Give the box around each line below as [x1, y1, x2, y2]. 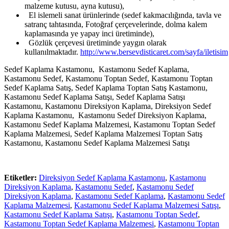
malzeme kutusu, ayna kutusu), [25, 2, 124, 11]
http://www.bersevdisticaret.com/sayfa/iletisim [80, 48, 228, 57]
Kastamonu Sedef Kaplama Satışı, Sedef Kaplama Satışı [4, 93, 185, 102]
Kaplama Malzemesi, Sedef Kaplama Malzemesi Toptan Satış [4, 129, 202, 139]
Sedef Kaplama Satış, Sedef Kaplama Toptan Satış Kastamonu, [4, 83, 208, 93]
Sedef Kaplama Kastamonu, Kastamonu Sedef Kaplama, [4, 65, 191, 74]
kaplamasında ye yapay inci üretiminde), [25, 29, 154, 38]
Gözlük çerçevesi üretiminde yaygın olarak [25, 38, 167, 48]
